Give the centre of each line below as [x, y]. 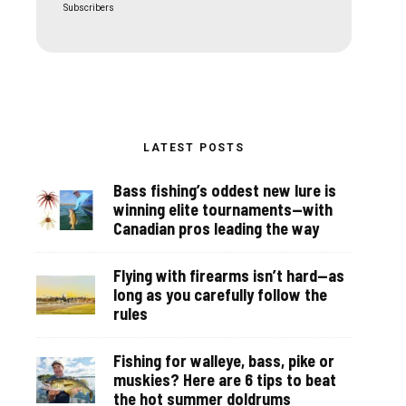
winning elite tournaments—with [223, 210]
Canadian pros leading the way [216, 229]
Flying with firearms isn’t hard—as [229, 276]
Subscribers [88, 8]
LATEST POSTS [194, 148]
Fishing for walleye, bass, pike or [224, 361]
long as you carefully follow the [220, 295]
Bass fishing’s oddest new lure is [225, 191]
